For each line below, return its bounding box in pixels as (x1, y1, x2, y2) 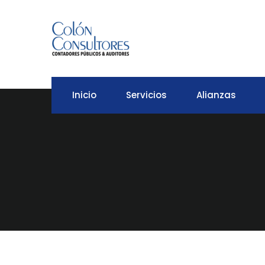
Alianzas (196, 89, 236, 101)
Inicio (72, 89, 96, 101)
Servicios (126, 89, 167, 101)
